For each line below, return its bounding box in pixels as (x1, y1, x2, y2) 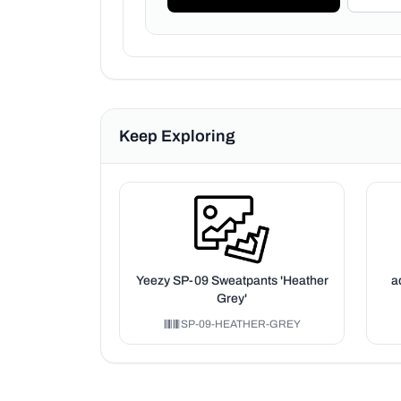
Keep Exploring (119, 127, 235, 145)
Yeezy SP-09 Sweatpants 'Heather (135, 274, 328, 287)
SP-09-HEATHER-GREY (180, 318, 301, 330)
